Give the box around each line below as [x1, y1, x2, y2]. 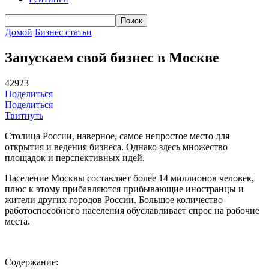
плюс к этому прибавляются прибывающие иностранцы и [5, 183, 244, 194]
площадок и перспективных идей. [5, 152, 145, 163]
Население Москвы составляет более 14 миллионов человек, [5, 172, 254, 183]
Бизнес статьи [35, 27, 92, 37]
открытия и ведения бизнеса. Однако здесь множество [5, 141, 228, 152]
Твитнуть [5, 110, 43, 121]
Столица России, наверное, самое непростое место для [5, 130, 229, 141]
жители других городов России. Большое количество [5, 194, 223, 205]
